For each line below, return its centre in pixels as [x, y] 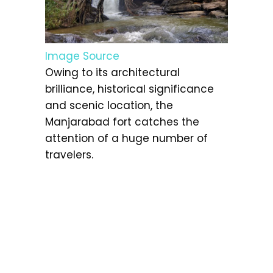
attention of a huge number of [126, 138]
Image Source [82, 56]
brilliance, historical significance [129, 89]
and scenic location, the [109, 105]
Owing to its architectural [112, 72]
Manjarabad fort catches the [122, 122]
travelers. [69, 154]
